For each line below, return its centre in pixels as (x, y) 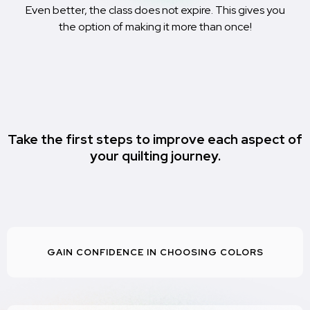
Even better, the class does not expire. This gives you (155, 10)
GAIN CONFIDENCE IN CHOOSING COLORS (155, 252)
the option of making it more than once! (155, 26)
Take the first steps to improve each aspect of (155, 139)
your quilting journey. (155, 156)
